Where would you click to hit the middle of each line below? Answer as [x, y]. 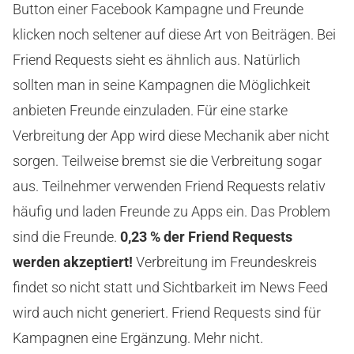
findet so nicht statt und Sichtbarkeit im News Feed [170, 288]
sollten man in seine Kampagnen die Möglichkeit [162, 85]
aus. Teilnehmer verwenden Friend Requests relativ [169, 186]
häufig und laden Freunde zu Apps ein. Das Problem [171, 212]
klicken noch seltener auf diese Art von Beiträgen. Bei [174, 35]
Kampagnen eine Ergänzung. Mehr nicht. [138, 338]
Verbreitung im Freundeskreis [225, 262]
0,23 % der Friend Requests [206, 237]
